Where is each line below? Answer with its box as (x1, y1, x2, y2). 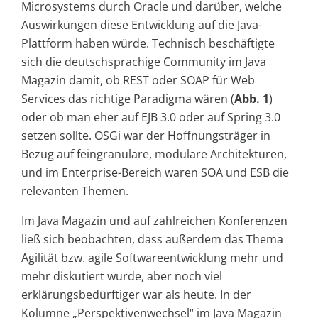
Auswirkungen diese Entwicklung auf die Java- (21, 17, 262, 33)
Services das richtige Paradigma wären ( (21, 91, 234, 107)
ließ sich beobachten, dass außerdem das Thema (21, 231, 283, 248)
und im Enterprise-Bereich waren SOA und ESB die (21, 165, 289, 181)
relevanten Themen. (21, 183, 128, 199)
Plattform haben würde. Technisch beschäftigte (21, 35, 275, 52)
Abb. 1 (234, 91, 269, 107)
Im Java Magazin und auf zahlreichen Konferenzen (21, 213, 287, 229)
